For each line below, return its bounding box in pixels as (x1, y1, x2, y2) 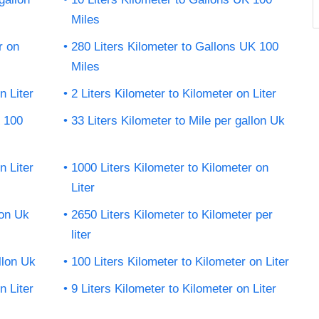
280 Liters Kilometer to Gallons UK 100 (71, 39, 278, 53)
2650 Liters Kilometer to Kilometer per (71, 207, 273, 221)
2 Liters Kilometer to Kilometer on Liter (71, 86, 276, 100)
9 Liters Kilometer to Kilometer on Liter (71, 281, 276, 296)
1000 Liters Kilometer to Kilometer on (71, 160, 268, 174)
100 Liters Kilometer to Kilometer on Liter (71, 254, 289, 268)
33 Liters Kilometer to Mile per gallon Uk (71, 113, 285, 127)
